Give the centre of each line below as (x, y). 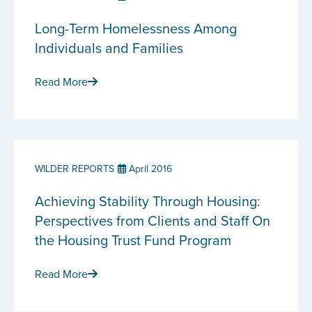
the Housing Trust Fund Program (133, 240)
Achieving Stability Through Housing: (148, 201)
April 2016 (149, 169)
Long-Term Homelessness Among (136, 28)
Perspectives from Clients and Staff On (153, 220)
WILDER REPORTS (75, 169)
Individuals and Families (109, 48)
